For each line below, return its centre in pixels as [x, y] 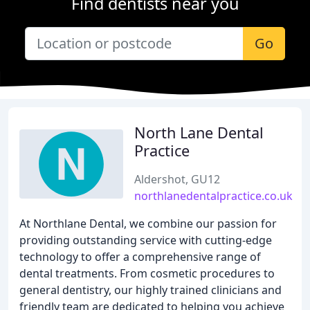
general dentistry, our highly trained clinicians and [151, 290]
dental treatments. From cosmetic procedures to [147, 273]
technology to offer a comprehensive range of [140, 257]
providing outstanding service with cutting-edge [146, 240]
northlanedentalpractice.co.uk [213, 196]
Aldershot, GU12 [177, 179]
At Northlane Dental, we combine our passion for [148, 224]
